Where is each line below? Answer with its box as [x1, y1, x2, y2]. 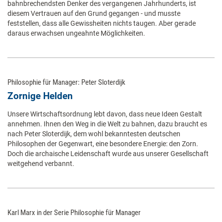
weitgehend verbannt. [7, 160, 74, 168]
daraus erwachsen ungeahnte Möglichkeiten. [7, 29, 145, 38]
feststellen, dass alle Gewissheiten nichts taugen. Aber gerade [7, 19, 196, 28]
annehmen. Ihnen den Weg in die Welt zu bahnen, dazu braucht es [7, 120, 207, 128]
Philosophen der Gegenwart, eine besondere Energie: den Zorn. [7, 140, 198, 148]
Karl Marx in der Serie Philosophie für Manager [7, 208, 141, 218]
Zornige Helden [7, 90, 73, 102]
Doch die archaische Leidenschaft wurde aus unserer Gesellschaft [7, 150, 209, 158]
